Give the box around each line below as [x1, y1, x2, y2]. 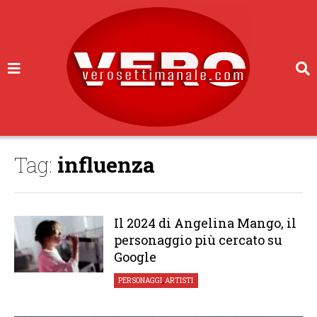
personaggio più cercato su [113, 231, 282, 248]
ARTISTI [165, 276, 194, 285]
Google [113, 248, 156, 265]
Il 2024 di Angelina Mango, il [113, 214, 296, 231]
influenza [57, 151, 155, 178]
